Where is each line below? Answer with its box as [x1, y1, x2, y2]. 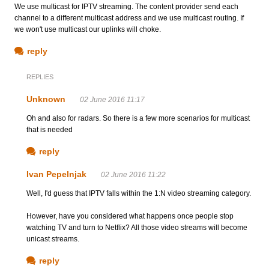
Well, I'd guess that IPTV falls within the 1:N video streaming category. [26, 189, 251, 198]
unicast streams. [26, 234, 79, 243]
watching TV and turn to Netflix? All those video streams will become [26, 223, 247, 232]
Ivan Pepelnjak [26, 169, 86, 179]
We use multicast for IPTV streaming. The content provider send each [14, 2, 238, 11]
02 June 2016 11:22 [101, 170, 166, 179]
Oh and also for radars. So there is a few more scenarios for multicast [26, 113, 250, 122]
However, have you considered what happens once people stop [26, 211, 234, 220]
